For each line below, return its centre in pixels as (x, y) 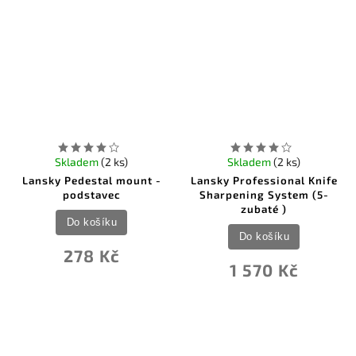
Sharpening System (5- (264, 195)
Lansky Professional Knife (264, 181)
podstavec (91, 195)
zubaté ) (264, 209)
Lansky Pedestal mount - (91, 181)
